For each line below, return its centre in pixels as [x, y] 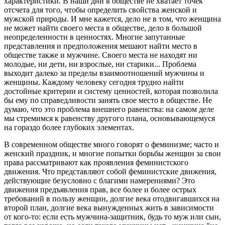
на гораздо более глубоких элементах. [69, 127]
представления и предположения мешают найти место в [101, 46]
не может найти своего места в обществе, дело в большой [103, 28]
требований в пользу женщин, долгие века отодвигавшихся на [112, 198]
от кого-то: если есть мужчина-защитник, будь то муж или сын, [113, 216]
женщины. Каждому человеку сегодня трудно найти [94, 82]
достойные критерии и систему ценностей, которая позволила [111, 91]
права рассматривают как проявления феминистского [96, 162]
